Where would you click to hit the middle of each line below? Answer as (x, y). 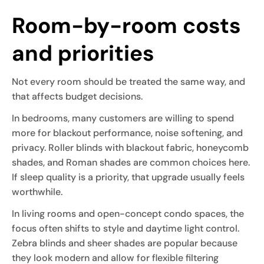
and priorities (83, 53)
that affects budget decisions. (77, 96)
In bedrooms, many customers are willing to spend (123, 118)
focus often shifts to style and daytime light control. (126, 228)
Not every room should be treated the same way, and (128, 81)
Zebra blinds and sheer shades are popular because (125, 243)
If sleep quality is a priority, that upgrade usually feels (128, 177)
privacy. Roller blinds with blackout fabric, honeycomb (130, 147)
